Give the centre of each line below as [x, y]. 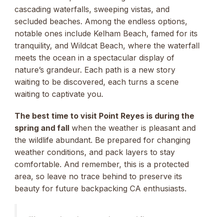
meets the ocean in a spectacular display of [94, 58]
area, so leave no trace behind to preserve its [98, 176]
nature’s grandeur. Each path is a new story [95, 70]
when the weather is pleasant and [132, 128]
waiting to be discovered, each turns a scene [97, 82]
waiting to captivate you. [59, 94]
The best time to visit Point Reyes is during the [104, 116]
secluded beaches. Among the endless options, [101, 22]
